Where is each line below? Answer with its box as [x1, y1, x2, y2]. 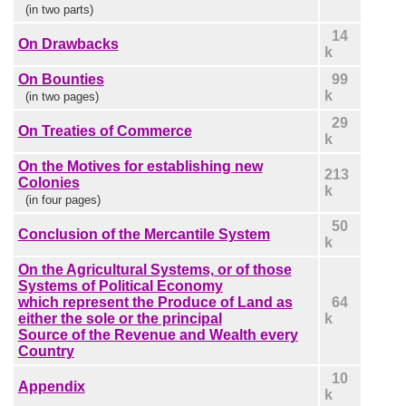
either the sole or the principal [17, 310, 222, 326]
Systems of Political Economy [17, 277, 223, 294]
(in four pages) [24, 192, 101, 207]
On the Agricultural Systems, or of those [17, 261, 292, 277]
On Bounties [17, 71, 104, 87]
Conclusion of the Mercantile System [17, 226, 270, 242]
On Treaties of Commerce [17, 122, 192, 139]
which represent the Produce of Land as [17, 294, 293, 310]
